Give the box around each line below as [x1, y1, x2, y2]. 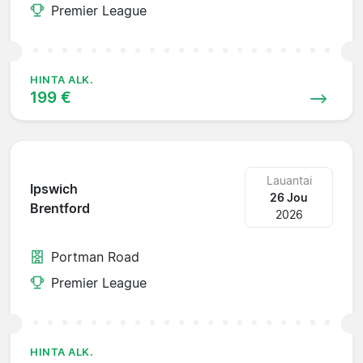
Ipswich [30, 181, 78, 198]
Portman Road [51, 248, 139, 265]
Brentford [30, 200, 90, 217]
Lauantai [266, 173, 312, 187]
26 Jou [270, 190, 309, 204]
